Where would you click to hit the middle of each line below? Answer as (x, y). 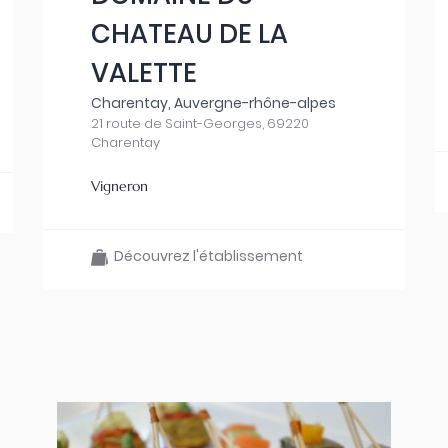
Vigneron (120, 186)
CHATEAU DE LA (190, 34)
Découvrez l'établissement (206, 256)
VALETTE (144, 73)
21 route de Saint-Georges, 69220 (200, 123)
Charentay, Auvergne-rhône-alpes (214, 103)
